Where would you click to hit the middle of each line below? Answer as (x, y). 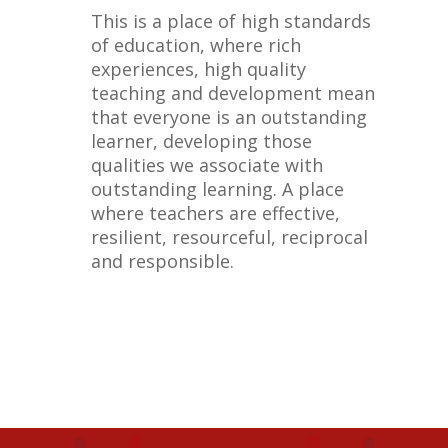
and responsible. (162, 260)
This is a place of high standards (230, 20)
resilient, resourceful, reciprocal (229, 236)
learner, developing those (201, 140)
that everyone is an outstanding (228, 116)
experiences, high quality (198, 68)
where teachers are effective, (215, 212)
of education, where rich (195, 44)
